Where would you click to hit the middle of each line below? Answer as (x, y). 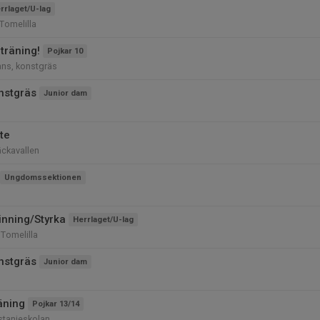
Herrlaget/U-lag (103, 220)
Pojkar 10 (65, 51)
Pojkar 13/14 (56, 304)
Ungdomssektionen (43, 177)
